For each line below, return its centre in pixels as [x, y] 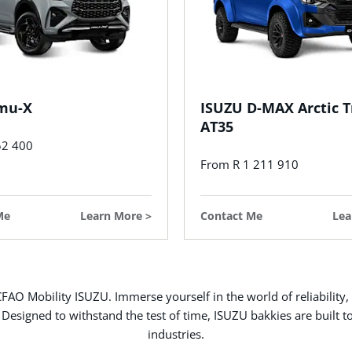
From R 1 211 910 [249, 164]
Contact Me [231, 215]
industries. [176, 334]
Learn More [111, 215]
